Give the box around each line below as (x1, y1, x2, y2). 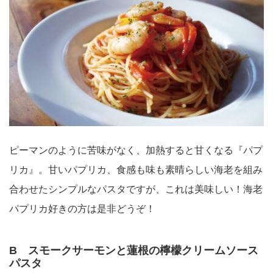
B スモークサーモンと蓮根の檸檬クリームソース (9, 244, 258, 257)
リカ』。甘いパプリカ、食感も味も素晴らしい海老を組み (9, 164, 263, 175)
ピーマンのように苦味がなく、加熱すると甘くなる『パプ (9, 144, 263, 155)
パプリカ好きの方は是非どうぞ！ (9, 203, 155, 214)
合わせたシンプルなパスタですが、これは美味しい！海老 (9, 183, 263, 194)
